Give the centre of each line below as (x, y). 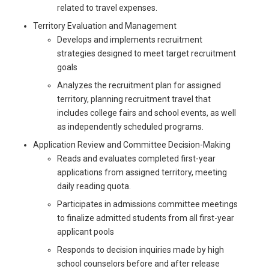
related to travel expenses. (107, 8)
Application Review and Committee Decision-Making (132, 145)
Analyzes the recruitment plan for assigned (139, 86)
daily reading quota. (94, 186)
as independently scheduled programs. (130, 127)
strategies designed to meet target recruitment (147, 54)
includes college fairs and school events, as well (147, 113)
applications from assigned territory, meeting (142, 173)
